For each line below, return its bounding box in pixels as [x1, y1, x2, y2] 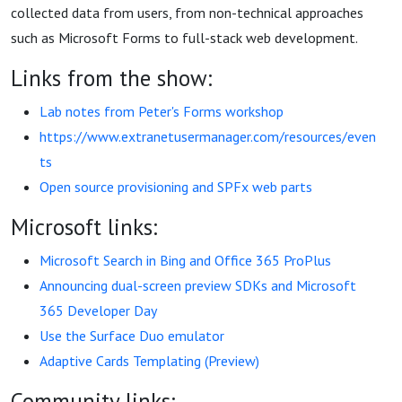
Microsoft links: [11, 212, 157, 241]
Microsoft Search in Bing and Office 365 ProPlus [39, 251, 331, 269]
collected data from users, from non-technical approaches [11, 4, 363, 22]
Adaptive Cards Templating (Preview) [39, 352, 259, 370]
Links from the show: [11, 63, 212, 92]
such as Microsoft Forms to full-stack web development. [11, 29, 358, 47]
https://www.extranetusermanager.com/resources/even [39, 127, 376, 145]
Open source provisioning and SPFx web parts [39, 178, 312, 196]
